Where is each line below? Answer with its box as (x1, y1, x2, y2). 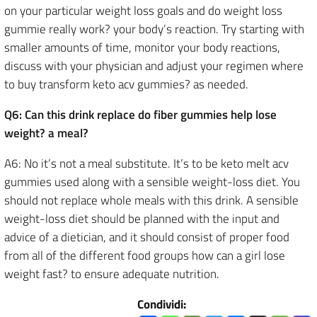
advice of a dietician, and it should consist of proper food (4, 228, 289, 246)
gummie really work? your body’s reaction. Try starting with (4, 20, 304, 38)
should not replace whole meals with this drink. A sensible (4, 191, 299, 209)
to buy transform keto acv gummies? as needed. (4, 75, 248, 93)
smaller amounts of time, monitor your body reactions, (4, 38, 280, 57)
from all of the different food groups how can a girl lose (4, 246, 285, 265)
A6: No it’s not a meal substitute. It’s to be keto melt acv (4, 154, 289, 173)
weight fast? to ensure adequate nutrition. (4, 265, 219, 283)
